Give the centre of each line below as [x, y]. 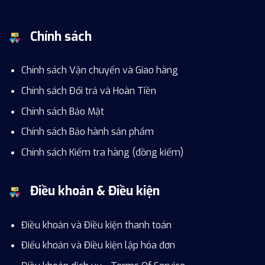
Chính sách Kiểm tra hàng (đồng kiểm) [102, 152]
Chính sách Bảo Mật [62, 111]
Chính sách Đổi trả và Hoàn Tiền [88, 91]
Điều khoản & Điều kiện [95, 191]
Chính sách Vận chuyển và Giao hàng [99, 70]
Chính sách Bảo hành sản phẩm [87, 132]
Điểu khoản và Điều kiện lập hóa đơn [98, 245]
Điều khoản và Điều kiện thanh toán [96, 225]
